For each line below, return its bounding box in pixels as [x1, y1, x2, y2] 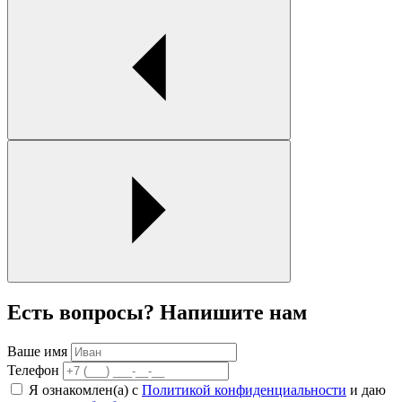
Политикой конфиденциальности [142, 381, 346, 398]
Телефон [7, 362, 59, 378]
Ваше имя [7, 343, 67, 359]
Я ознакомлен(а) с [29, 381, 142, 398]
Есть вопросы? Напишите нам [7, 300, 307, 324]
